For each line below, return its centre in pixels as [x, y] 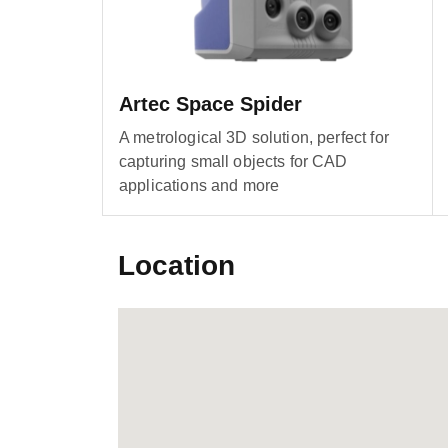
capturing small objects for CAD [233, 161]
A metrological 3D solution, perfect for [254, 137]
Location [176, 265]
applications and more [199, 185]
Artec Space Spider [210, 103]
